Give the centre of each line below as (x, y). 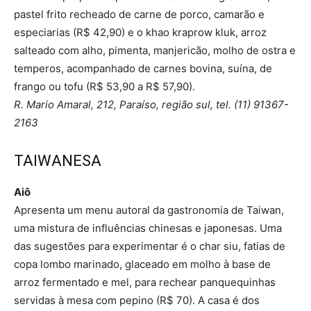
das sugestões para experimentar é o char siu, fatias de (150, 246)
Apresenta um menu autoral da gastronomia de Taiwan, (149, 210)
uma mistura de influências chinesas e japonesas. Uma (148, 228)
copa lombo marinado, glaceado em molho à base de (142, 264)
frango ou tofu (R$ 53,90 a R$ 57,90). (104, 86)
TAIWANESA (58, 160)
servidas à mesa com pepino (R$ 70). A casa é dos (137, 300)
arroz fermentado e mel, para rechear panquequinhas (145, 282)
